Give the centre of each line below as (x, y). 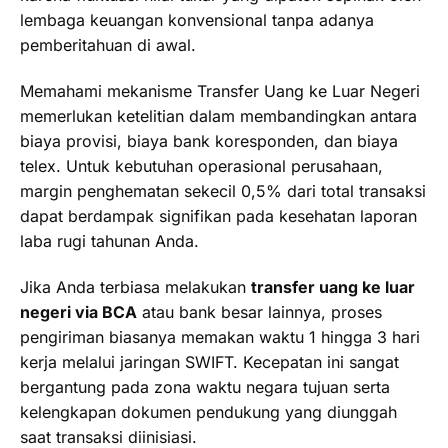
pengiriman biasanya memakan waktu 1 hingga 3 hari (220, 336)
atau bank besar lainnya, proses (259, 311)
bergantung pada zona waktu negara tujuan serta (205, 386)
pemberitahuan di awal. (108, 44)
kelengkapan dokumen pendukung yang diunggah (208, 411)
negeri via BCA (78, 311)
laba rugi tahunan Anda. (109, 240)
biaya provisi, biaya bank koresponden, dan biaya (209, 140)
